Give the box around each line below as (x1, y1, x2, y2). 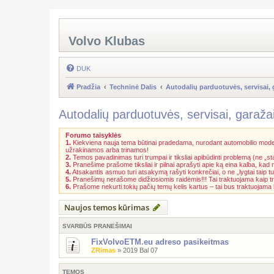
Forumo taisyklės (65, 131, 121, 139)
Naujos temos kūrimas (64, 202, 149, 213)
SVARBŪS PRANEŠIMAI (62, 223, 132, 229)
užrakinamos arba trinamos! (65, 146, 149, 154)
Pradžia (76, 83, 100, 91)
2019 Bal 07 (123, 246, 158, 254)
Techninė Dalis (109, 83, 157, 91)
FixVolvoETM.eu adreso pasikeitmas (91, 237, 229, 246)
